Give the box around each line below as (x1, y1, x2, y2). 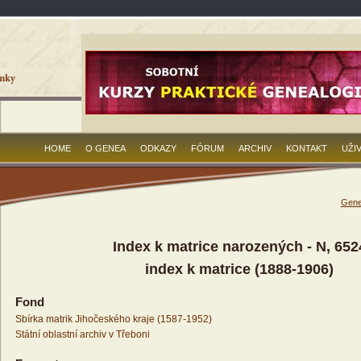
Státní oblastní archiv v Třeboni (15, 329, 150, 341)
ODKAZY (140, 143, 176, 154)
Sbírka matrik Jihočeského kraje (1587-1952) (15, 313, 212, 326)
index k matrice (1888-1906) (145, 261, 334, 278)
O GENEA (85, 143, 126, 154)
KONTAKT (286, 143, 327, 154)
